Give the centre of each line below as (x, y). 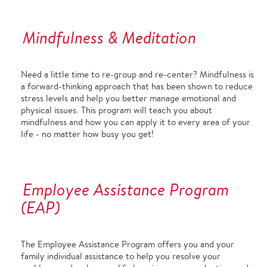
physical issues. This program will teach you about (117, 110)
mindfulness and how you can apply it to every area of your (136, 122)
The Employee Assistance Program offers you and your (128, 244)
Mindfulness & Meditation (109, 37)
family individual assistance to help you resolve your (121, 256)
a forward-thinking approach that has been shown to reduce (137, 86)
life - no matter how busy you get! (87, 134)
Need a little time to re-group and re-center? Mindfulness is (137, 74)
